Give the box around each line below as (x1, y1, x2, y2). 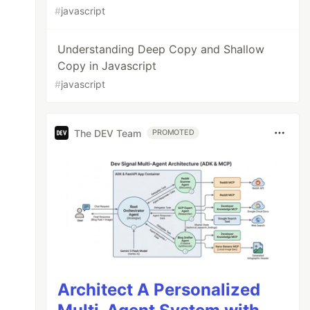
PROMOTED (152, 128, 194, 137)
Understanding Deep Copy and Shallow (57, 42, 265, 56)
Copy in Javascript (57, 59, 157, 73)
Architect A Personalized (57, 279, 261, 300)
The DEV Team (74, 127, 142, 139)
